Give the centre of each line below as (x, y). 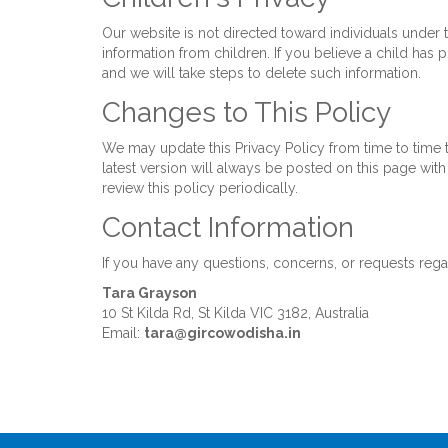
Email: (123, 333)
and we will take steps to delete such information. (261, 73)
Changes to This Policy (246, 112)
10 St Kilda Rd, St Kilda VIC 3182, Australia (235, 313)
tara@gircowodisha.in (222, 333)
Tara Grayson (149, 293)
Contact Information (228, 227)
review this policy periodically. (200, 188)
